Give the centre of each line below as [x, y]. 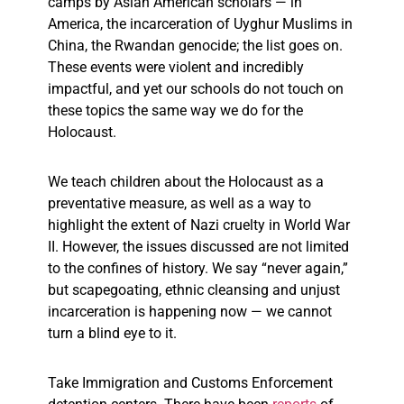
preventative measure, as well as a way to [179, 204]
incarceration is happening [132, 312]
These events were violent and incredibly [176, 68]
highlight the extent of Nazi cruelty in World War [199, 225]
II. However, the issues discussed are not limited [198, 247]
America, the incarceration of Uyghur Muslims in [200, 24]
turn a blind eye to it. [112, 334]
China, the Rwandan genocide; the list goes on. [195, 46]
